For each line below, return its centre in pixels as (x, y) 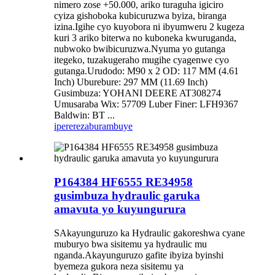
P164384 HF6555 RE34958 (123, 182)
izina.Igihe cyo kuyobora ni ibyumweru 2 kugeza (149, 27)
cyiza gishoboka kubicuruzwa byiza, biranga (140, 16)
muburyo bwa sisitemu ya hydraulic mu (130, 244)
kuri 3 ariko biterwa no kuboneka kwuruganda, (145, 38)
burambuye (111, 126)
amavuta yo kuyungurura (120, 209)
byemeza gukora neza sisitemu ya (119, 266)
